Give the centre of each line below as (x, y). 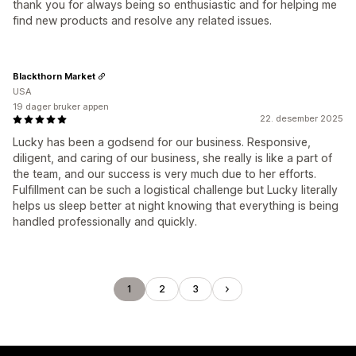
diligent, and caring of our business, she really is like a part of (172, 158)
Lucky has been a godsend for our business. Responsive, (162, 142)
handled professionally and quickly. (105, 221)
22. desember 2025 (302, 118)
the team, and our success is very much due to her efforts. (164, 174)
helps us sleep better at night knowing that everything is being (176, 205)
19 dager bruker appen (61, 106)
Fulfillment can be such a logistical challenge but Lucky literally (175, 190)
